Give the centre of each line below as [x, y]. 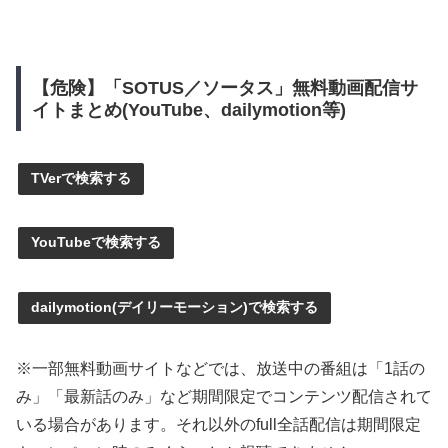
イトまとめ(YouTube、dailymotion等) [188, 109]
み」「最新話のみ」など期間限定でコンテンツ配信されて [224, 396]
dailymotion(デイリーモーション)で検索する [174, 307]
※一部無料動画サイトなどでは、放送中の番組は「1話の [220, 368]
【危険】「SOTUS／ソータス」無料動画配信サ [224, 87]
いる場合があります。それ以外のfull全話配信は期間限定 [218, 424]
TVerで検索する [81, 177]
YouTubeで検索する [96, 242]
